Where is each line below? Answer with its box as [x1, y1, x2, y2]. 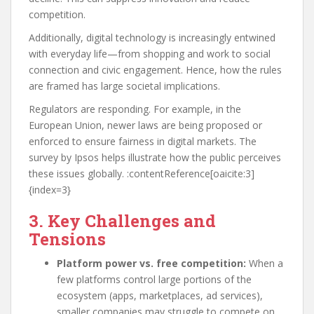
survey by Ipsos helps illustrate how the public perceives [29, 151, 281, 164]
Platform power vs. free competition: [57, 257, 246, 270]
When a [246, 257, 283, 270]
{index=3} [29, 183, 71, 196]
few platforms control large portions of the [57, 273, 252, 286]
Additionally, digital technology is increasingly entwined [29, 31, 275, 44]
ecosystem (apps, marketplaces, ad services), [57, 289, 263, 302]
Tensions [29, 228, 106, 250]
